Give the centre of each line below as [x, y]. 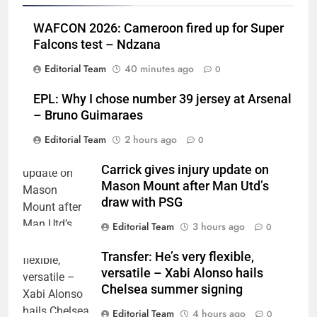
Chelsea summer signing [172, 290]
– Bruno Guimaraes [88, 116]
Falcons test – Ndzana [97, 45]
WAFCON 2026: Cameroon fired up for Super [158, 29]
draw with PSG [142, 203]
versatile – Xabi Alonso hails [182, 273]
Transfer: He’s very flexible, [178, 257]
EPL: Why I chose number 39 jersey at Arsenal [162, 99]
